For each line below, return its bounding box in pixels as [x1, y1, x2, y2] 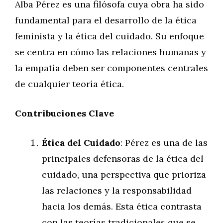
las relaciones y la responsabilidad [42, 185, 192, 196]
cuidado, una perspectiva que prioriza [42, 169, 206, 180]
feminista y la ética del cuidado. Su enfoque [15, 30, 204, 42]
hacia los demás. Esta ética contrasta [42, 201, 202, 212]
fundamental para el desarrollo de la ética [15, 14, 197, 26]
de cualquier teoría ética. [15, 78, 124, 90]
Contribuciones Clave [15, 108, 114, 119]
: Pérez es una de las [120, 137, 208, 148]
